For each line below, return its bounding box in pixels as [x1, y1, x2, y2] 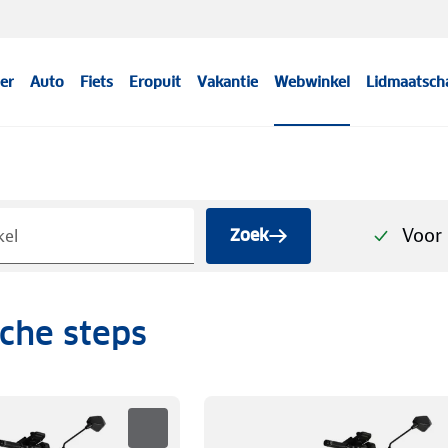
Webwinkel [274, 73, 351, 91]
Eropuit [129, 73, 182, 91]
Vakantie [197, 73, 259, 91]
